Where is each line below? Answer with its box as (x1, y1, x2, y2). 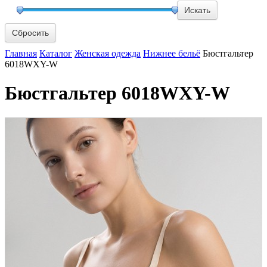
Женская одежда (74, 48, 141, 58)
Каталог (39, 48, 72, 58)
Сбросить (12, 27, 49, 38)
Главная (5, 48, 37, 58)
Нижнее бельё (143, 48, 200, 58)
